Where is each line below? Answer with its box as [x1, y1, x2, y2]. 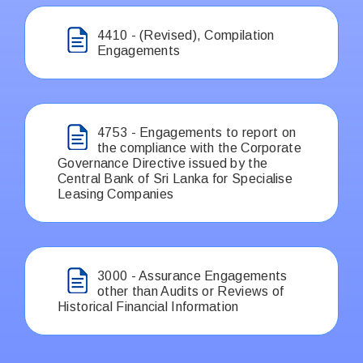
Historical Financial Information [58, 299, 239, 314]
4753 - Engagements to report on [97, 125, 297, 139]
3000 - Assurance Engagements [97, 268, 288, 283]
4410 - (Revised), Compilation [97, 28, 275, 42]
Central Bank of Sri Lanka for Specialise [58, 171, 293, 186]
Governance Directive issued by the [58, 156, 268, 170]
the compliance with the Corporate [97, 140, 301, 155]
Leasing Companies [58, 186, 174, 201]
